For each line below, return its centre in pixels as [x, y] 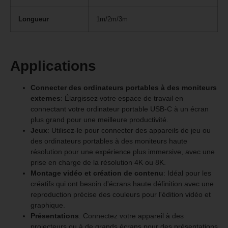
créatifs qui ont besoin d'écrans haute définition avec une [122, 184]
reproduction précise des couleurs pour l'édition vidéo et [121, 195]
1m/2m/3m [112, 20]
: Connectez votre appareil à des [131, 216]
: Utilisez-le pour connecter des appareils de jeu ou [129, 131]
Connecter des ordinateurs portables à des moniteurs [124, 88]
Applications [53, 66]
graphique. [48, 205]
